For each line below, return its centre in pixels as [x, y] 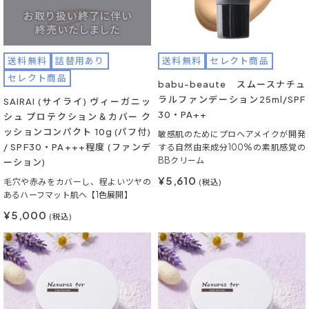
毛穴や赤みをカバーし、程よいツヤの [77, 182]
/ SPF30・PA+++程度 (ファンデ [77, 147]
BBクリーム [181, 160]
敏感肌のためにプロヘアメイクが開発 [232, 134]
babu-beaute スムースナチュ [232, 84]
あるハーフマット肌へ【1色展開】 [68, 195]
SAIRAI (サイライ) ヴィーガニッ [77, 101]
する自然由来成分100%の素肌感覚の [232, 147]
